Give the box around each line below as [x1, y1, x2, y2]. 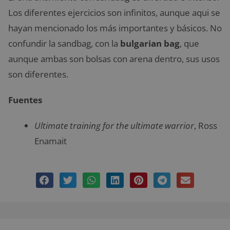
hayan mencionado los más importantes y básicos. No [8, 22, 222, 34]
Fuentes [8, 94, 42, 106]
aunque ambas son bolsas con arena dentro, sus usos [8, 53, 220, 65]
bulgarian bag [120, 37, 180, 50]
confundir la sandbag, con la [8, 37, 120, 50]
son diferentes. [8, 68, 68, 81]
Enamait [34, 135, 67, 147]
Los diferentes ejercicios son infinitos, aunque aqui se [8, 7, 220, 19]
